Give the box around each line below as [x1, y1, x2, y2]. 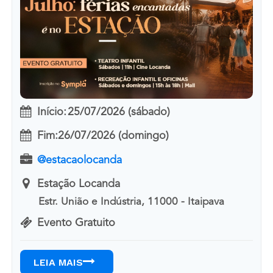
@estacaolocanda [37, 154, 122, 166]
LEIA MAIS [33, 256, 83, 268]
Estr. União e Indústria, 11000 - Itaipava [38, 197, 225, 208]
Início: [37, 106, 66, 118]
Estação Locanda [37, 178, 120, 190]
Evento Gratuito [37, 217, 115, 229]
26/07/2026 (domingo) [57, 130, 169, 142]
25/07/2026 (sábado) [67, 106, 170, 118]
